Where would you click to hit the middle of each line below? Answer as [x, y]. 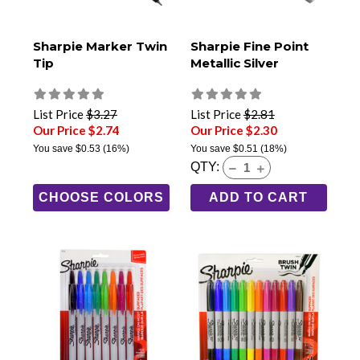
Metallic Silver [234, 63]
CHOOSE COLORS [102, 197]
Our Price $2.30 [233, 130]
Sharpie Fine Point [249, 46]
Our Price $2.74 [76, 130]
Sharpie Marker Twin [100, 46]
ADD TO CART [259, 197]
